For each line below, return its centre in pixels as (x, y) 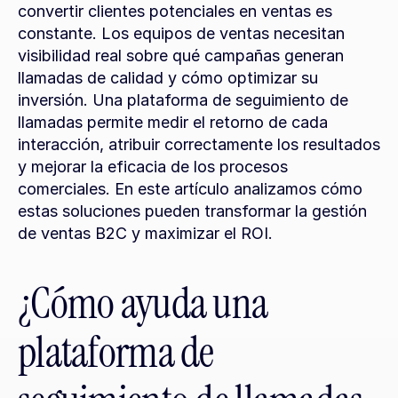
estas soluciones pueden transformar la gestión (192, 211)
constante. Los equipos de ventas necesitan (181, 33)
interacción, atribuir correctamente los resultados (199, 144)
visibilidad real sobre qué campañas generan (181, 56)
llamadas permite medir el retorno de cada (173, 122)
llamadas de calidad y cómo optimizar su (168, 78)
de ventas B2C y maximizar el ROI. (145, 233)
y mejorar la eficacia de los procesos (153, 167)
